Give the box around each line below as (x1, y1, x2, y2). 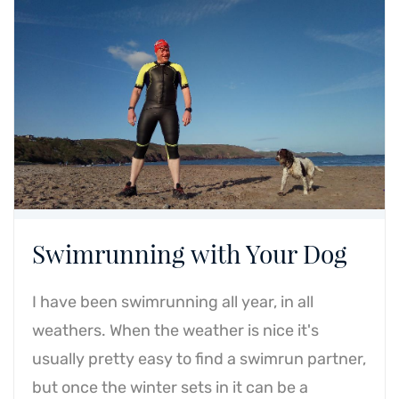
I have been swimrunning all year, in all (32, 292, 313, 312)
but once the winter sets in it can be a (32, 378, 308, 397)
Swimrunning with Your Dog (32, 237, 347, 270)
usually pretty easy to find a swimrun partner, (32, 349, 366, 369)
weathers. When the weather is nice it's (32, 321, 319, 340)
